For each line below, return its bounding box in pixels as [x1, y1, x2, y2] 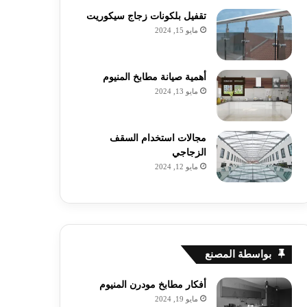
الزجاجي [171, 147, 206, 158]
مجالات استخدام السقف [109, 133, 206, 143]
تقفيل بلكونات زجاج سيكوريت [86, 11, 206, 21]
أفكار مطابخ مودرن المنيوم [99, 280, 206, 290]
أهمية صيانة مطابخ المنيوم [102, 72, 206, 82]
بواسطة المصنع [204, 249, 271, 260]
